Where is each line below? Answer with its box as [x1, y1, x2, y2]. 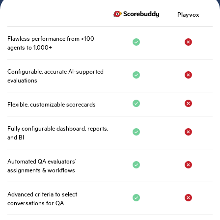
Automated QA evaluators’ [7, 156, 76, 165]
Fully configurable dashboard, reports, [7, 123, 108, 133]
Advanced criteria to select [7, 189, 77, 198]
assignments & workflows [7, 165, 75, 174]
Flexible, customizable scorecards [7, 99, 96, 109]
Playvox [177, 9, 199, 19]
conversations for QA [7, 198, 64, 207]
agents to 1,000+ [7, 42, 53, 52]
